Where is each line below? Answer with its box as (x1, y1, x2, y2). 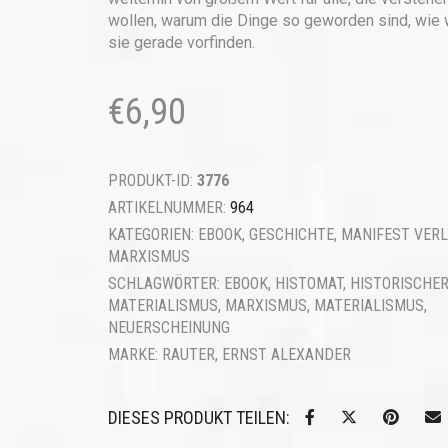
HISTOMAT (274, 274, 343, 293)
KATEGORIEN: (107, 225, 198, 244)
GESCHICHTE (248, 225, 334, 244)
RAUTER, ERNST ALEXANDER (161, 345, 351, 364)
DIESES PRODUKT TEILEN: (107, 407, 290, 428)
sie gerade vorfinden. (107, 33, 255, 52)
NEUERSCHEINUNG (107, 318, 230, 337)
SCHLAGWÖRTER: (107, 274, 224, 293)
